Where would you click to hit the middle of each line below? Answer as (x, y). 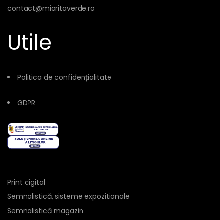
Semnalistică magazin (45, 210)
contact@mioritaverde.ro (51, 8)
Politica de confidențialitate (64, 77)
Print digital (26, 182)
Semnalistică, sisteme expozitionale (69, 196)
